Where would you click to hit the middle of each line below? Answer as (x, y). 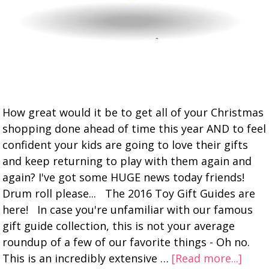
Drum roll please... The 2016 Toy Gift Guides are (129, 193)
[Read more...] (207, 258)
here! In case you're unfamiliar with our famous (128, 210)
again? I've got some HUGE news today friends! (124, 177)
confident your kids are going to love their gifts (125, 145)
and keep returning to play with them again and (127, 161)
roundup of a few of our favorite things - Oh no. (126, 242)
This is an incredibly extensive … (87, 258)
